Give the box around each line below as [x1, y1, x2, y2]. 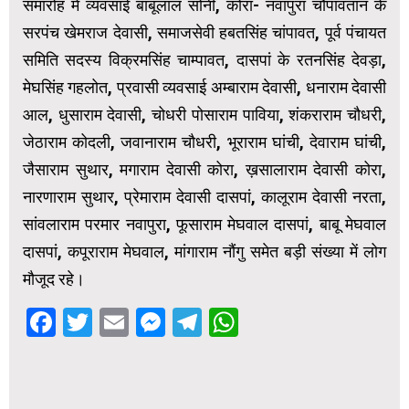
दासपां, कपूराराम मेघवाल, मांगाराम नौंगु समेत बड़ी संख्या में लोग [23, 241, 386, 261]
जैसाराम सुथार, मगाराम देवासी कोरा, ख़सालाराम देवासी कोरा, [23, 159, 386, 179]
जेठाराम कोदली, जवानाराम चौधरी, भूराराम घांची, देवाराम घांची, [23, 131, 386, 152]
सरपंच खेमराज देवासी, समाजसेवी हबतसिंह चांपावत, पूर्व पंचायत [23, 22, 386, 42]
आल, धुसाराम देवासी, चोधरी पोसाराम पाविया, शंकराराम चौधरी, [23, 104, 386, 124]
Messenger [165, 304, 312, 340]
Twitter [92, 304, 185, 340]
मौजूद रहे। [23, 268, 85, 288]
